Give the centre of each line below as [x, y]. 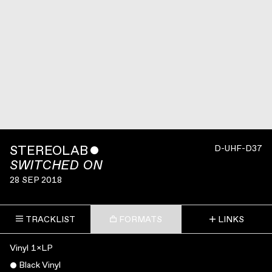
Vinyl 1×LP [31, 248]
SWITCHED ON [56, 165]
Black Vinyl [39, 265]
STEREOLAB [49, 151]
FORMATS [140, 219]
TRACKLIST [50, 219]
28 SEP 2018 [36, 180]
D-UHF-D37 [238, 148]
